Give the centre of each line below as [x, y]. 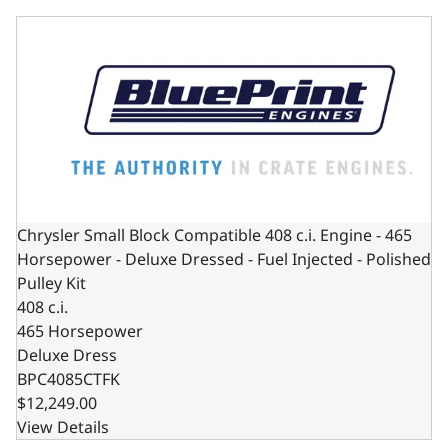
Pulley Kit [51, 282]
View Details [63, 426]
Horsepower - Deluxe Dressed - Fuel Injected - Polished [224, 258]
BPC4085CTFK [68, 378]
